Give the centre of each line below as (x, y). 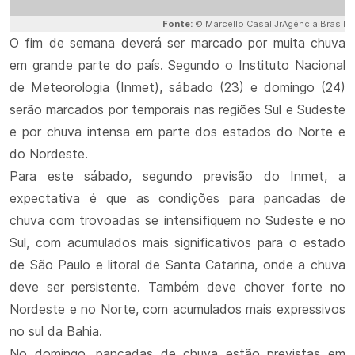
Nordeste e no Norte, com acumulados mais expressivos (177, 309)
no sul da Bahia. (56, 331)
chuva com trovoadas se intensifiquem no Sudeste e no (177, 220)
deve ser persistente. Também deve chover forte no (177, 287)
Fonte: (179, 24)
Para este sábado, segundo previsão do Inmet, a (177, 176)
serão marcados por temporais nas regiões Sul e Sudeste (177, 109)
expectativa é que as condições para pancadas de (177, 198)
